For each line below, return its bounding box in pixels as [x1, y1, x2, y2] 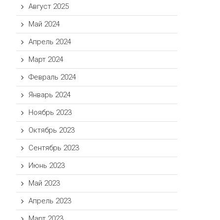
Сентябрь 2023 [28, 143, 80, 152]
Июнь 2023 [28, 161, 65, 170]
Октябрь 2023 [28, 126, 75, 135]
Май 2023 [28, 179, 60, 188]
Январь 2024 [28, 90, 71, 99]
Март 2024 [28, 55, 64, 64]
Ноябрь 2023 [28, 108, 72, 117]
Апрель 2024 [28, 37, 72, 46]
